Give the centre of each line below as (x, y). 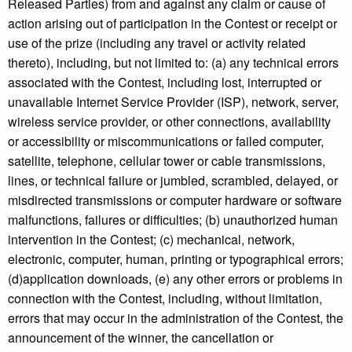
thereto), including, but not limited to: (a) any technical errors (173, 63)
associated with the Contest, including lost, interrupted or (165, 82)
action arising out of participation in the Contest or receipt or (172, 24)
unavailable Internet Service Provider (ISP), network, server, (173, 102)
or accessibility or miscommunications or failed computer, (166, 141)
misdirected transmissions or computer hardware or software (175, 200)
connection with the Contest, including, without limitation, (165, 299)
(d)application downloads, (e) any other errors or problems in (175, 279)
